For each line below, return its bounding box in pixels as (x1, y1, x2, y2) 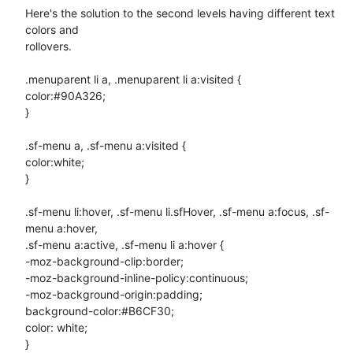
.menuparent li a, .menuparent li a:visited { (25, 72, 241, 86)
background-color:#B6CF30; (25, 303, 174, 318)
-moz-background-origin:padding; (25, 287, 203, 301)
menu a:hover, (25, 221, 98, 235)
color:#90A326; (25, 88, 106, 102)
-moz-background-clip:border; (25, 254, 184, 268)
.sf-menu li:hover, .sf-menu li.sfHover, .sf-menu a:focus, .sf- (25, 204, 329, 218)
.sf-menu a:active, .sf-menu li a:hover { (25, 237, 224, 251)
